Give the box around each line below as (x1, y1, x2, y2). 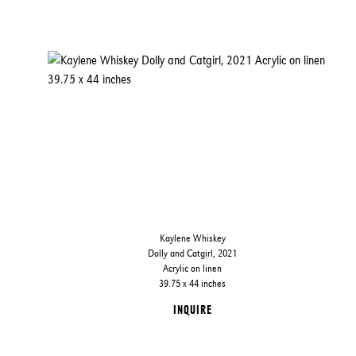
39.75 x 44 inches (159, 277, 226, 289)
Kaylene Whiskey (159, 232, 226, 244)
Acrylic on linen (163, 262, 222, 274)
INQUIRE (172, 303, 212, 316)
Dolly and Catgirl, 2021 (148, 247, 238, 259)
